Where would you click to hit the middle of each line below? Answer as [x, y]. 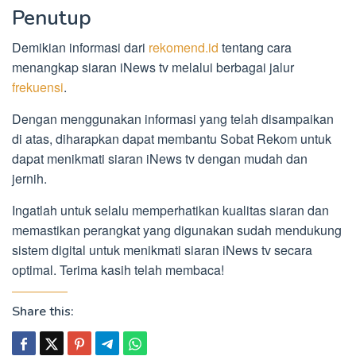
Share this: [43, 312]
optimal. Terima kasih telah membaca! [118, 270]
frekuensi [38, 87]
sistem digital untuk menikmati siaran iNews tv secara [162, 250]
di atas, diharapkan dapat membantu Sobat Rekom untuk [172, 139]
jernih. [29, 179]
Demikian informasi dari [80, 48]
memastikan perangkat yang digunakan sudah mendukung [177, 230]
